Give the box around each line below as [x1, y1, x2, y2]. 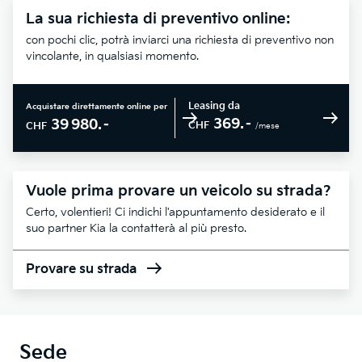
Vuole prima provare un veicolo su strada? [26, 183, 331, 200]
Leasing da [187, 100, 240, 113]
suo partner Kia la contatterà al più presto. [26, 221, 246, 236]
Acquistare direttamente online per [26, 101, 167, 112]
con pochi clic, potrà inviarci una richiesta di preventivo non [26, 33, 334, 48]
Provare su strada [26, 262, 137, 278]
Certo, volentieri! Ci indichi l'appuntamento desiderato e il [26, 205, 325, 220]
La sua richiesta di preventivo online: [26, 11, 290, 28]
